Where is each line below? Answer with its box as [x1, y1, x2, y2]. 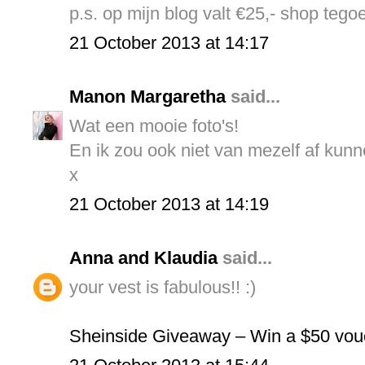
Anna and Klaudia [69, 247, 218, 268]
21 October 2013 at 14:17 [69, 32, 269, 53]
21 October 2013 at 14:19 [69, 193, 269, 214]
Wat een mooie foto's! [69, 115, 239, 136]
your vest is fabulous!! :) [69, 276, 256, 297]
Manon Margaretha [69, 86, 226, 107]
